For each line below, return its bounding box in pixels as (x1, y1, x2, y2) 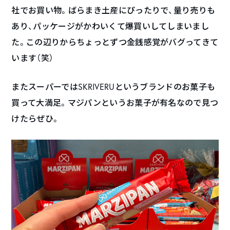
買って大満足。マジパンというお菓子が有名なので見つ (11, 98, 219, 108)
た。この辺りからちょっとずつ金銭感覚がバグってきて (11, 37, 219, 47)
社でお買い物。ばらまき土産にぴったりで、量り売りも (11, 5, 216, 15)
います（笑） (11, 53, 54, 63)
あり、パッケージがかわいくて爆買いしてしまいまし (11, 21, 209, 31)
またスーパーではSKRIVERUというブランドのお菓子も (11, 82, 216, 92)
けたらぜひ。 (11, 113, 60, 124)
